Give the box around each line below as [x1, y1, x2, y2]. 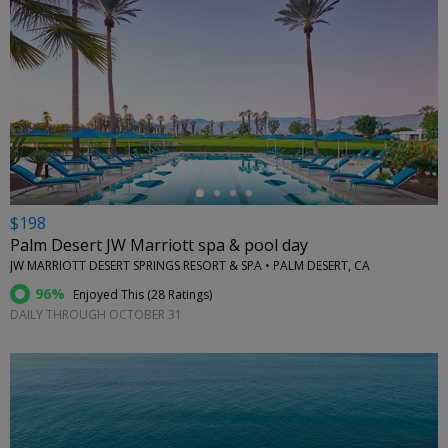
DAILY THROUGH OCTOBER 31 [10, 306, 182, 324]
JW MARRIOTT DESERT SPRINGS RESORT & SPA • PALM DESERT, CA [10, 257, 370, 275]
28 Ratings [151, 286, 209, 304]
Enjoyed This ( [70, 286, 151, 304]
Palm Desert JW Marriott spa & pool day [10, 234, 308, 257]
